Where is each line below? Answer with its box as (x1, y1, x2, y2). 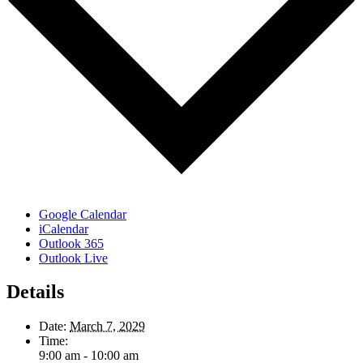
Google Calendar (39, 207, 126, 221)
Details (6, 281, 64, 303)
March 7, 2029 (70, 319, 145, 334)
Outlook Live (39, 250, 108, 265)
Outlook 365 (39, 236, 104, 250)
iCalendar (39, 221, 88, 236)
